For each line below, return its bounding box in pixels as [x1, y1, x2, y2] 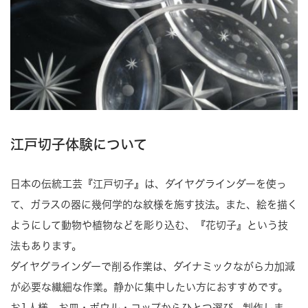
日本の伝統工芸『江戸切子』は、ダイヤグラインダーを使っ [10, 179, 287, 190]
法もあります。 [10, 241, 82, 252]
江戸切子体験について [10, 137, 147, 152]
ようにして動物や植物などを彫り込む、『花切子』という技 [10, 220, 288, 231]
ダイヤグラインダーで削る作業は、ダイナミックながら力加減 [10, 261, 295, 272]
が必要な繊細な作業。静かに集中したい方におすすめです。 [10, 282, 288, 293]
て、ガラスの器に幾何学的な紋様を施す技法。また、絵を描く [10, 199, 298, 210]
